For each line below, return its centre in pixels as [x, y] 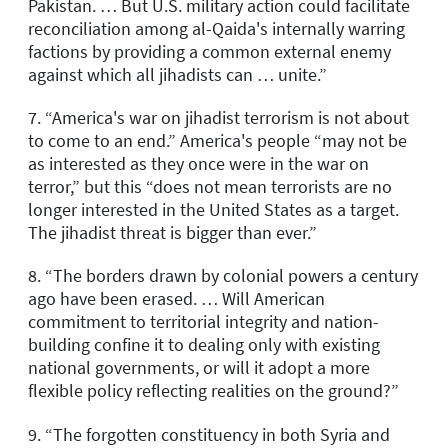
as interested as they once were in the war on [198, 163]
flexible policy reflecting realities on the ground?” [213, 391]
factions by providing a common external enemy [209, 51]
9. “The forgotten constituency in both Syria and [209, 434]
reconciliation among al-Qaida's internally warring [216, 28]
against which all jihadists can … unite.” [177, 74]
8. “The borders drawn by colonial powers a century [223, 276]
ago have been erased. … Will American [176, 299]
